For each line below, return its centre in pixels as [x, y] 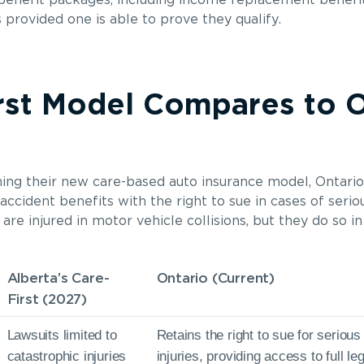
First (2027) [47, 299]
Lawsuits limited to [62, 335]
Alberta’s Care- [58, 278]
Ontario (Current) [215, 278]
